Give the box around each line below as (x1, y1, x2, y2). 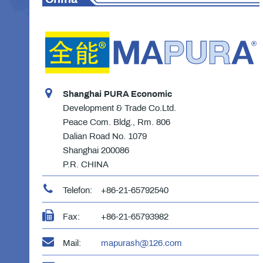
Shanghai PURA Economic (63, 89, 172, 99)
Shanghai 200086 (63, 145, 129, 155)
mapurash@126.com (101, 238, 182, 248)
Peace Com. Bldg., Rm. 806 (63, 117, 170, 127)
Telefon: (63, 185, 92, 195)
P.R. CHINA (63, 159, 109, 169)
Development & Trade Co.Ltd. (63, 103, 176, 113)
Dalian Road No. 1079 (63, 131, 147, 141)
